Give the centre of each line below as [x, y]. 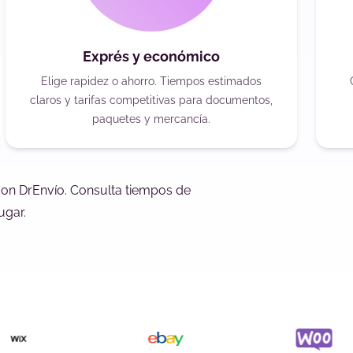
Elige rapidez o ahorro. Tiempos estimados [151, 82]
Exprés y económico [151, 57]
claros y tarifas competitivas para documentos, [151, 100]
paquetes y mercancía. [151, 119]
